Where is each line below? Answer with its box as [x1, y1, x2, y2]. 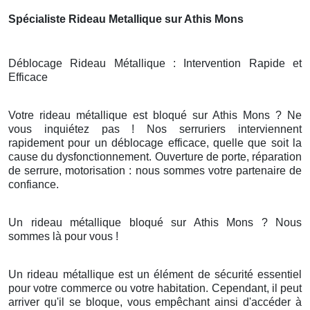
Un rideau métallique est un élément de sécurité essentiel [8, 268, 302, 281]
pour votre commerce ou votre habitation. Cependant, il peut [8, 282, 302, 295]
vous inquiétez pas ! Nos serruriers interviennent [8, 123, 302, 136]
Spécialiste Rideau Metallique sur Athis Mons [8, 13, 244, 26]
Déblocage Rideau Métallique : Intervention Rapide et [8, 57, 302, 70]
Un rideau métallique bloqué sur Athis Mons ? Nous [8, 217, 302, 229]
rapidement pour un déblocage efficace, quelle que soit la [8, 137, 302, 149]
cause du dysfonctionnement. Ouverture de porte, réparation [8, 151, 302, 163]
